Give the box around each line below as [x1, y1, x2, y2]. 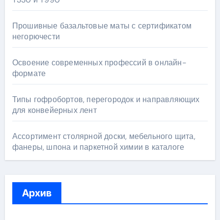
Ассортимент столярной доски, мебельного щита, [12, 131, 195, 141]
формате [12, 68, 46, 79]
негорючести [12, 31, 60, 42]
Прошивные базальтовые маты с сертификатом [12, 20, 192, 31]
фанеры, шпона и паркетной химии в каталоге [12, 141, 185, 152]
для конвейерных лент [12, 105, 97, 115]
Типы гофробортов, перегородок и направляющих [12, 94, 200, 105]
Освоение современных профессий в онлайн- [12, 57, 187, 68]
